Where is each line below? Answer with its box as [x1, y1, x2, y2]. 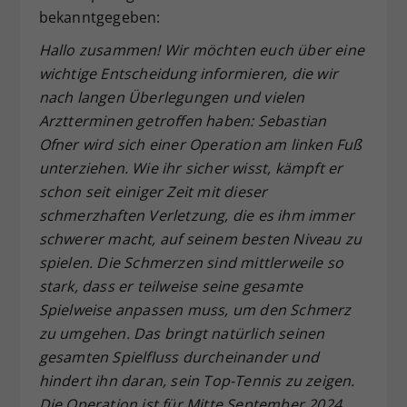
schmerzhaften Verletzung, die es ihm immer [38, 204, 354, 225]
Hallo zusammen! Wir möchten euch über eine [38, 39, 364, 60]
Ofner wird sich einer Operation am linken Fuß [38, 134, 362, 154]
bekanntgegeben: [38, 6, 161, 27]
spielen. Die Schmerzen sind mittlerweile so [38, 252, 344, 273]
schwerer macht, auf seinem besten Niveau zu [38, 228, 362, 249]
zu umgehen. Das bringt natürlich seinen [38, 323, 325, 343]
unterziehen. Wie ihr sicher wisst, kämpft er [38, 157, 343, 178]
